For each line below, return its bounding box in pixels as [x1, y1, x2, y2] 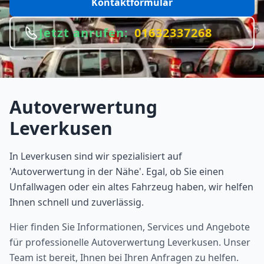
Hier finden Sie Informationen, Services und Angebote [9, 220, 250, 233]
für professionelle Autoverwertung [9, 236, 167, 249]
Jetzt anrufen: [39, 25, 128, 41]
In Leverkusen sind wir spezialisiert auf [9, 150, 182, 163]
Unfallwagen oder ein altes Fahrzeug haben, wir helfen [9, 180, 253, 193]
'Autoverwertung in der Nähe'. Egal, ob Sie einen [9, 165, 224, 178]
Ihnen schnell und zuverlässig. [9, 196, 144, 209]
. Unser [219, 236, 250, 249]
